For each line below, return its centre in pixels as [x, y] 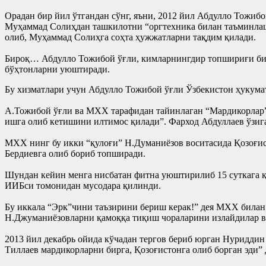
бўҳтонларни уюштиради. [57, 69]
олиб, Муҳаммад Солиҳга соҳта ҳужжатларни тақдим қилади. [130, 37]
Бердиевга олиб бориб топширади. [75, 153]
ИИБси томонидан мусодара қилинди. [83, 185]
